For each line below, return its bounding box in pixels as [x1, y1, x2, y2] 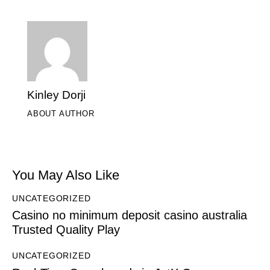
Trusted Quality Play [12, 223, 120, 237]
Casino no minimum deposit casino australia [12, 209, 247, 222]
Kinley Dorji [27, 88, 86, 101]
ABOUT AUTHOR [27, 108, 95, 118]
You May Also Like [12, 167, 119, 183]
